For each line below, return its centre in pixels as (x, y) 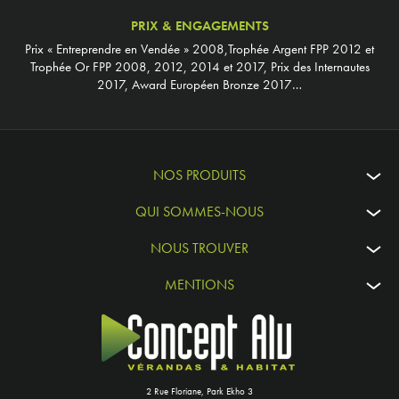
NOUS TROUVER (199, 248)
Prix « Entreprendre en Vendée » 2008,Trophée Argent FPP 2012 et (199, 49)
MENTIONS (199, 284)
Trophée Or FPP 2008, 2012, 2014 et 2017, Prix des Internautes (199, 66)
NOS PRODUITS (199, 175)
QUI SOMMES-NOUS (199, 211)
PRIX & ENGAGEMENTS (199, 25)
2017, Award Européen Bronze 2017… (199, 84)
